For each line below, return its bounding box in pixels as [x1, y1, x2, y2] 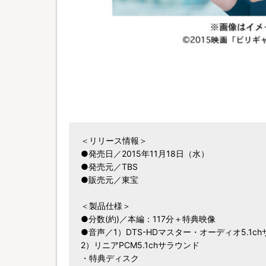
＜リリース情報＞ [81, 135, 147, 145]
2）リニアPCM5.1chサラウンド [81, 240, 199, 250]
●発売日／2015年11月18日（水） [81, 148, 209, 159]
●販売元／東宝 [81, 175, 138, 185]
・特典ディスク [81, 253, 139, 263]
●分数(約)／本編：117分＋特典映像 [81, 214, 216, 224]
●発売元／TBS [81, 161, 138, 172]
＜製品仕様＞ [81, 201, 131, 211]
